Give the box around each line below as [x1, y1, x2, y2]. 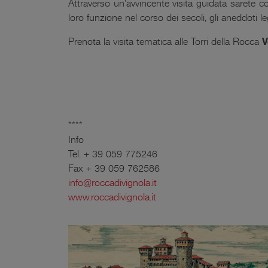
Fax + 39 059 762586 [68, 162, 160, 175]
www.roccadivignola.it [68, 191, 156, 203]
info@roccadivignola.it [68, 176, 157, 189]
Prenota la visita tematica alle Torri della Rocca [68, 35, 262, 48]
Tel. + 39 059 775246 [68, 148, 157, 160]
